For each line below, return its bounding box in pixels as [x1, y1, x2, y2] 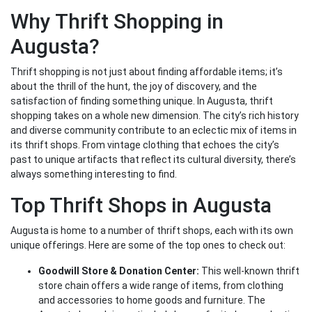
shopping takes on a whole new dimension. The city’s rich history [10, 110, 299, 122]
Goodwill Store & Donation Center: [38, 265, 199, 277]
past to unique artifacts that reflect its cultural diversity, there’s [10, 154, 296, 166]
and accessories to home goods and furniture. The [38, 295, 265, 306]
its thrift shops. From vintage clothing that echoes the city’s [10, 139, 279, 151]
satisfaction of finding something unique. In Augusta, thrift [10, 95, 273, 107]
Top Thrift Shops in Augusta [10, 193, 272, 218]
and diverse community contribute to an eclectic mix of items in [10, 125, 297, 136]
